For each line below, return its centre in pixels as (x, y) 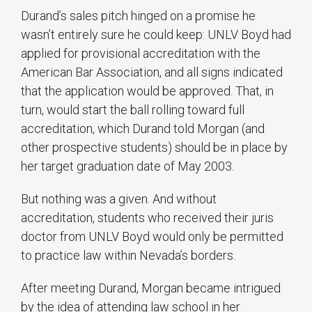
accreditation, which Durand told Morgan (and (143, 129)
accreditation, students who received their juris (147, 218)
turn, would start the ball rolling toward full (133, 110)
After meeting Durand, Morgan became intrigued (151, 288)
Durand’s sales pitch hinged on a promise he (138, 16)
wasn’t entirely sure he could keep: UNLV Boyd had (156, 35)
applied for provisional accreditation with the (141, 54)
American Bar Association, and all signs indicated (152, 72)
